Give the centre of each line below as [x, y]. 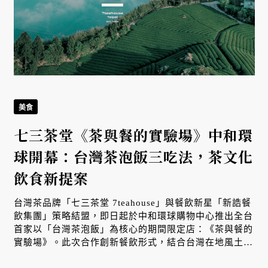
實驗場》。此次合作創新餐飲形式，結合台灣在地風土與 [134, 243]
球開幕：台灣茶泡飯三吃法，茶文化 [134, 157]
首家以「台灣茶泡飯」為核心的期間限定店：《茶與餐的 [134, 229]
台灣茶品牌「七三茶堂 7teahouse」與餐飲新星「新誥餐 [133, 203]
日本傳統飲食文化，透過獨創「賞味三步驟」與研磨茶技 [134, 256]
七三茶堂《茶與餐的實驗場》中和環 [134, 135]
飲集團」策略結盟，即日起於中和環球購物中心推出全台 [134, 216]
